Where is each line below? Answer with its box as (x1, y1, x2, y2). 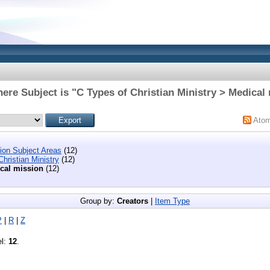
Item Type (155, 196, 190, 206)
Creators (117, 196, 148, 206)
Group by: (80, 196, 117, 206)
